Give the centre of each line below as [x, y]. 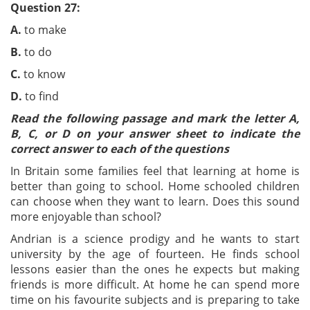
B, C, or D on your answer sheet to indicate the [155, 134]
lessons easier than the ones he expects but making [155, 269]
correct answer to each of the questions [120, 149]
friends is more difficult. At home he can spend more [155, 284]
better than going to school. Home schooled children [155, 186]
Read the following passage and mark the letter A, [155, 118]
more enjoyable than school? [86, 217]
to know [60, 74]
